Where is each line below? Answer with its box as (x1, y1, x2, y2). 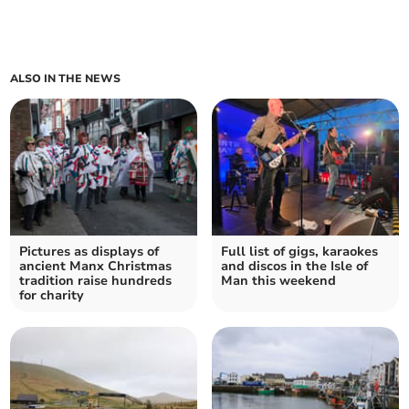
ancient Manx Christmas (19, 257, 173, 275)
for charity (19, 286, 85, 304)
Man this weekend (221, 271, 336, 289)
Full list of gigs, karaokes (221, 242, 378, 260)
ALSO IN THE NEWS (10, 70, 121, 86)
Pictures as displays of (19, 242, 160, 260)
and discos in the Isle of (221, 257, 368, 275)
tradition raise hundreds (19, 271, 173, 289)
